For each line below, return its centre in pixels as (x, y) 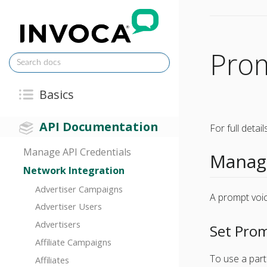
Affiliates (52, 260)
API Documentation (99, 126)
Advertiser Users (68, 207)
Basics (57, 94)
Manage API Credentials (77, 152)
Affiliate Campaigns (73, 242)
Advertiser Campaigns (79, 189)
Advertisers (58, 224)
